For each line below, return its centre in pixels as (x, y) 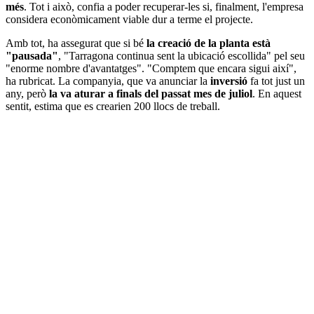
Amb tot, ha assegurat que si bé (76, 43)
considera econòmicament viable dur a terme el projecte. (129, 19)
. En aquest (277, 93)
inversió (229, 81)
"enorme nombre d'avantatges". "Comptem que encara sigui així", (151, 68)
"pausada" (32, 55)
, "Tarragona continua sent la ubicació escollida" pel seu (182, 55)
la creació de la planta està (209, 43)
